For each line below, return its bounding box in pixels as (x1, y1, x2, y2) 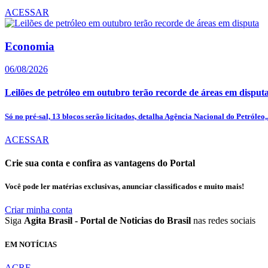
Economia (5, 39, 54, 53)
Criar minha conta (5, 205, 72, 215)
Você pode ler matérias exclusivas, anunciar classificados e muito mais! (5, 182, 244, 191)
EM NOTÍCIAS (5, 239, 57, 249)
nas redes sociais (191, 215, 255, 226)
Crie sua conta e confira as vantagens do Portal (5, 158, 195, 169)
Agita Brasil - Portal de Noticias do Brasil (24, 215, 191, 226)
